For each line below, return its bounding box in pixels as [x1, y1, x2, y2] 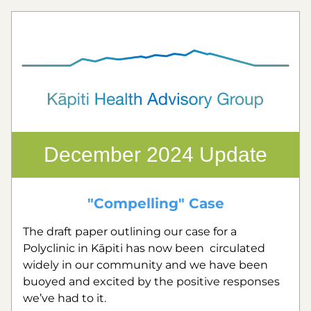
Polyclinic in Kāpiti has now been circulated [23, 242, 265, 255]
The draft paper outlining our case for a [23, 225, 237, 238]
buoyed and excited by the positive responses [23, 275, 280, 288]
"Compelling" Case [87, 195, 224, 212]
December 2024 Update [44, 143, 267, 166]
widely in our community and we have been [23, 258, 268, 271]
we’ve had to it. [23, 292, 106, 305]
